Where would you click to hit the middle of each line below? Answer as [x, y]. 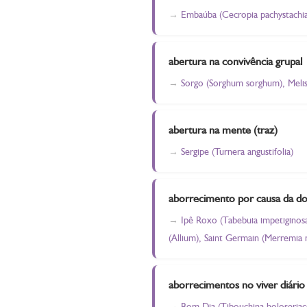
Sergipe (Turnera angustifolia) [237, 152]
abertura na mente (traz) [223, 130]
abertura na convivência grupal [235, 61]
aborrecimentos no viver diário [237, 285]
